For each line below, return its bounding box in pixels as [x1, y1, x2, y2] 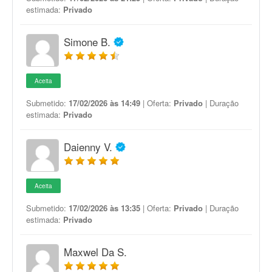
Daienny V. [64, 139, 112, 154]
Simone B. [64, 34, 110, 49]
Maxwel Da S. [64, 244, 127, 259]
